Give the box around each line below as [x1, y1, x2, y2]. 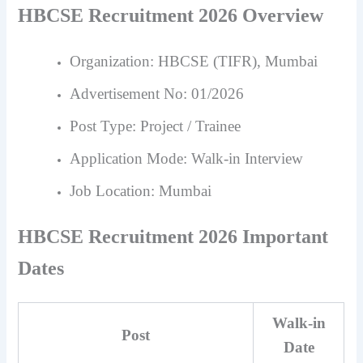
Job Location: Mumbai [70, 182, 212, 200]
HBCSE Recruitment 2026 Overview [18, 5, 324, 27]
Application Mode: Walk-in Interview [70, 150, 304, 168]
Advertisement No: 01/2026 [70, 85, 245, 103]
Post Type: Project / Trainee [70, 117, 241, 135]
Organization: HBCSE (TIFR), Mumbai [70, 53, 318, 70]
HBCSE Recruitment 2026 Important [18, 225, 329, 247]
